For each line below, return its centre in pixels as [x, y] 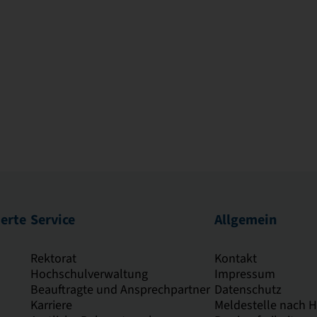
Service [53, 220]
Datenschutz [248, 290]
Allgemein [246, 220]
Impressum [245, 274]
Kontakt [236, 259]
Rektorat [53, 259]
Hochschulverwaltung [89, 274]
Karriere [51, 305]
